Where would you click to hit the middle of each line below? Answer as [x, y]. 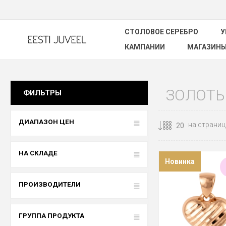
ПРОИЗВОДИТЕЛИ [50, 184]
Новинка [180, 161]
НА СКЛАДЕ [38, 153]
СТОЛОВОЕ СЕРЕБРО [161, 32]
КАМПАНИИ [145, 47]
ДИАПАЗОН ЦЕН [46, 122]
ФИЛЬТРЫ [42, 93]
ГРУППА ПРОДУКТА [51, 216]
